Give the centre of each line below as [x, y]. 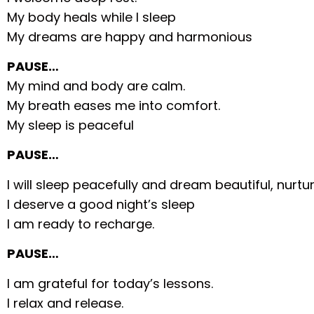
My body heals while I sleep [92, 17]
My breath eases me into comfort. [114, 106]
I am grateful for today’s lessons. [110, 283]
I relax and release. [66, 303]
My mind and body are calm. [96, 86]
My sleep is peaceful [71, 125]
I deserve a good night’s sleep [101, 204]
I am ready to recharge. [81, 224]
